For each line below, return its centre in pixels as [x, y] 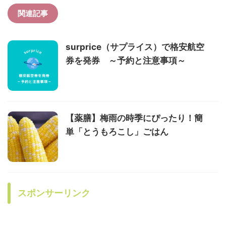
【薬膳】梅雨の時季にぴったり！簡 [134, 118]
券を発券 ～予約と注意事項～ [126, 61]
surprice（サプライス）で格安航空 [135, 47]
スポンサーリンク [54, 193]
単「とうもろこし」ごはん [117, 132]
